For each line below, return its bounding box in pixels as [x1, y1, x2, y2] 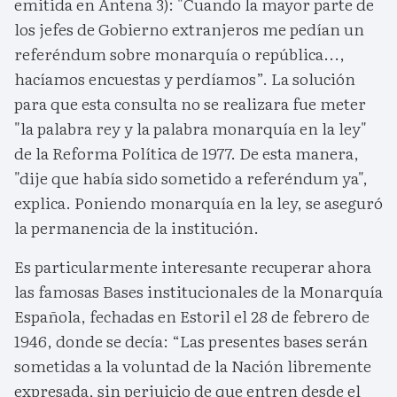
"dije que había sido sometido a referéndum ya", [14, 165, 368, 190]
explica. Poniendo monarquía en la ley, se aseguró [14, 190, 383, 214]
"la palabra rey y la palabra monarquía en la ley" [14, 115, 367, 140]
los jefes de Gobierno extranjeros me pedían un [14, 16, 364, 41]
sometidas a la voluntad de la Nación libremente [14, 353, 371, 378]
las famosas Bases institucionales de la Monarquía [14, 278, 383, 303]
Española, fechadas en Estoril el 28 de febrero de [14, 303, 370, 328]
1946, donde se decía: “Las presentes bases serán [14, 328, 368, 353]
